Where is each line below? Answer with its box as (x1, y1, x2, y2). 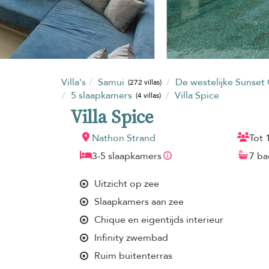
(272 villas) (128, 77, 162, 88)
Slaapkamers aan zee (94, 195, 184, 208)
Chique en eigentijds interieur (94, 213, 223, 226)
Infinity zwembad (94, 231, 168, 244)
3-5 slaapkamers (92, 149, 162, 163)
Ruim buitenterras (94, 249, 172, 262)
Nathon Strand (92, 131, 156, 145)
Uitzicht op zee (94, 177, 159, 190)
